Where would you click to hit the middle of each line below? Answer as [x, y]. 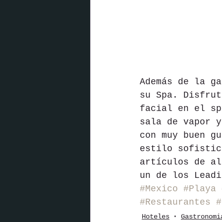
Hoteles [156, 216]
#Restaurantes [175, 202]
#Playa [200, 189]
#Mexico [159, 189]
